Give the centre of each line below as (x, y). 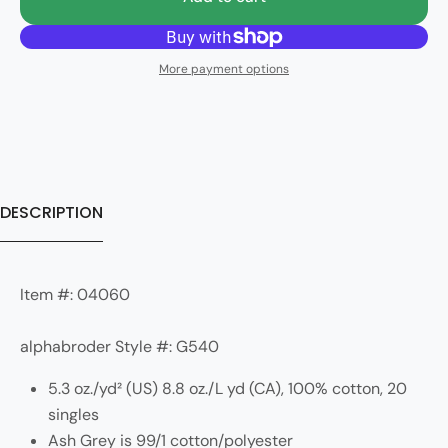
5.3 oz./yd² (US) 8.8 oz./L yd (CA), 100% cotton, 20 (227, 388)
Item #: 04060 (75, 294)
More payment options (224, 68)
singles (73, 414)
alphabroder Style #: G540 (119, 346)
